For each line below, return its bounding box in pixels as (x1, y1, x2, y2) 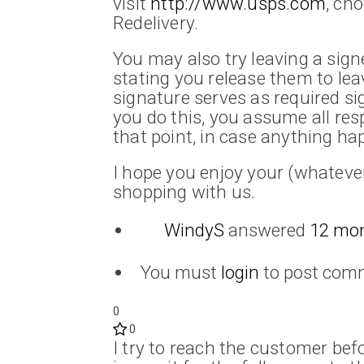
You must (140, 261, 221, 283)
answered (223, 219, 310, 240)
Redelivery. (113, 11, 199, 33)
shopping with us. (113, 180, 256, 202)
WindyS (163, 219, 224, 240)
